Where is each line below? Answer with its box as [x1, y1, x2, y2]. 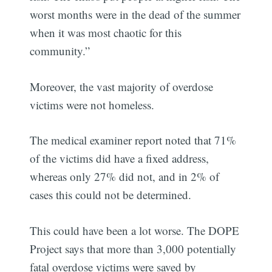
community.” [30, 43, 90, 59]
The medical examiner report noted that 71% [30, 132, 237, 148]
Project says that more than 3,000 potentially [30, 240, 237, 256]
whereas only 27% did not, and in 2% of [30, 169, 220, 185]
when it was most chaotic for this [30, 25, 182, 41]
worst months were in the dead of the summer [30, 7, 241, 22]
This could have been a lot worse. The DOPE [30, 222, 240, 238]
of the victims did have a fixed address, [30, 151, 209, 166]
